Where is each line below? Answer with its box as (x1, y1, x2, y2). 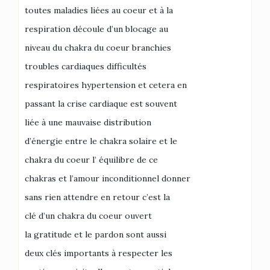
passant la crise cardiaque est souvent (25, 98, 177, 109)
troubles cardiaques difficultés (25, 61, 146, 72)
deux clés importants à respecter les (25, 248, 172, 259)
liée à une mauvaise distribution (25, 117, 151, 128)
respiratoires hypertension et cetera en (25, 80, 187, 90)
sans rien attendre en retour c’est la (25, 192, 170, 202)
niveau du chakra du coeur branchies (25, 42, 171, 53)
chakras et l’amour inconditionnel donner (25, 173, 190, 184)
